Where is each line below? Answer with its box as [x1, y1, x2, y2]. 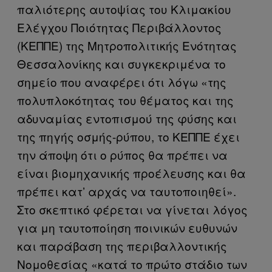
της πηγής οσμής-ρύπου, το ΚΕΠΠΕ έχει [17, 128, 240, 145]
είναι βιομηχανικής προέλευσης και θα [17, 165, 246, 182]
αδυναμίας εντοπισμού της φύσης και [17, 110, 237, 127]
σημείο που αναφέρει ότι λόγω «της [17, 73, 226, 90]
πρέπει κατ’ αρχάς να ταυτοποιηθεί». [17, 183, 236, 200]
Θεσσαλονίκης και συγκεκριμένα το [17, 55, 226, 72]
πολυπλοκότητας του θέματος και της [17, 92, 234, 109]
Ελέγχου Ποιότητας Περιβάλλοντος [17, 19, 222, 36]
